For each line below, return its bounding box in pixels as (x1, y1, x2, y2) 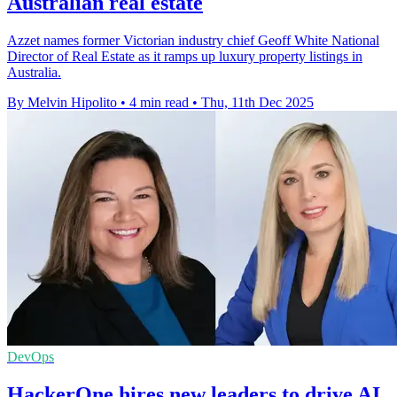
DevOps (7, 349, 54, 365)
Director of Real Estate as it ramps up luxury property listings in (7, 49, 362, 65)
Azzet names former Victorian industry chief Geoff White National (7, 33, 379, 49)
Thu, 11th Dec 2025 (201, 95, 314, 111)
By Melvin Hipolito (7, 95, 117, 111)
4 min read (129, 95, 189, 111)
